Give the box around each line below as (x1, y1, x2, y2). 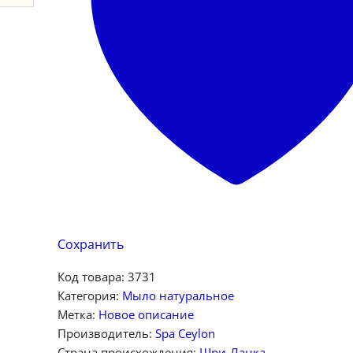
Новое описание (98, 307, 194, 323)
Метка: (57, 307, 98, 323)
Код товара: (57, 269, 128, 285)
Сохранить (57, 236, 124, 254)
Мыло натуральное (121, 288, 234, 304)
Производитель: (57, 325, 155, 342)
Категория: (57, 288, 122, 304)
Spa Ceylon (154, 325, 215, 342)
